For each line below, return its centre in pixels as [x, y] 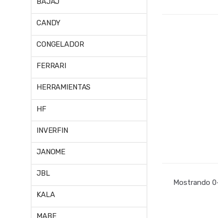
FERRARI [51, 66]
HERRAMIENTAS [64, 87]
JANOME [51, 152]
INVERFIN [52, 130]
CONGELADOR [60, 45]
